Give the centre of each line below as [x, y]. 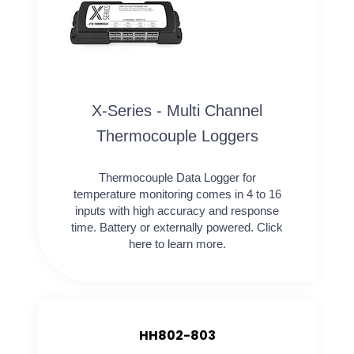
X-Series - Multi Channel [177, 111]
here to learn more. [177, 244]
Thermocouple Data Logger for [177, 177]
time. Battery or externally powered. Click [177, 227]
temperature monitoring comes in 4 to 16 [177, 194]
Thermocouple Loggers [177, 136]
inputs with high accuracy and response [177, 211]
